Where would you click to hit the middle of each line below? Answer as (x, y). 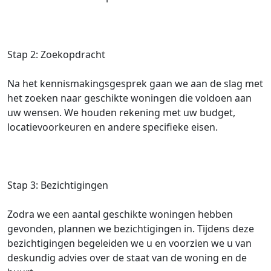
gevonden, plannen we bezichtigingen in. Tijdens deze (131, 229)
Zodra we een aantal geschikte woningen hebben (120, 214)
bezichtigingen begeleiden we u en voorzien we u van (129, 243)
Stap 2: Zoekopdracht (56, 54)
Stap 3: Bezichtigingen (58, 185)
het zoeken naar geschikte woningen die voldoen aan (129, 98)
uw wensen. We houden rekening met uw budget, (121, 113)
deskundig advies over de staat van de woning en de (127, 258)
